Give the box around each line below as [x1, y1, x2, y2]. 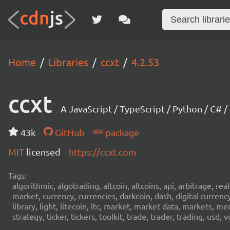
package [103, 127, 139, 138]
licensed [26, 146, 61, 157]
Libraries [48, 55, 88, 68]
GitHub [52, 127, 85, 138]
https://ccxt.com [69, 146, 137, 157]
